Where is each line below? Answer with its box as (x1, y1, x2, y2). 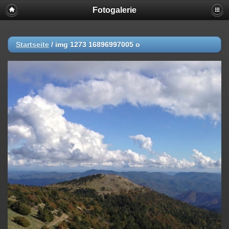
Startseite (16, 40, 49, 49)
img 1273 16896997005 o (55, 40, 140, 49)
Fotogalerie (93, 6, 136, 14)
